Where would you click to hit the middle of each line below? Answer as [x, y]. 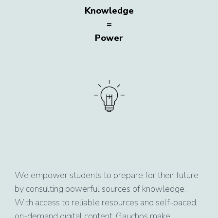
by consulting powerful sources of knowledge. [100, 189]
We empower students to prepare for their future [107, 175]
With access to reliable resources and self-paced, [106, 202]
